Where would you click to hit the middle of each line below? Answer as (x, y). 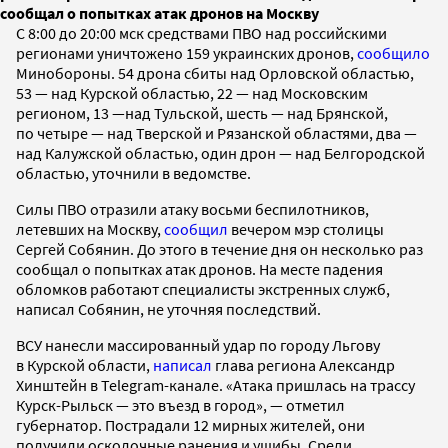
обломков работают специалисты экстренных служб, (203, 288)
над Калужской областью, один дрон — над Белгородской (220, 152)
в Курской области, (84, 364)
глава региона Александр (303, 364)
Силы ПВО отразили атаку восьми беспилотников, (192, 208)
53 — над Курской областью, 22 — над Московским (192, 92)
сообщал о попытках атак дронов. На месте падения (199, 268)
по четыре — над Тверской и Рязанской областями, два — (216, 132)
